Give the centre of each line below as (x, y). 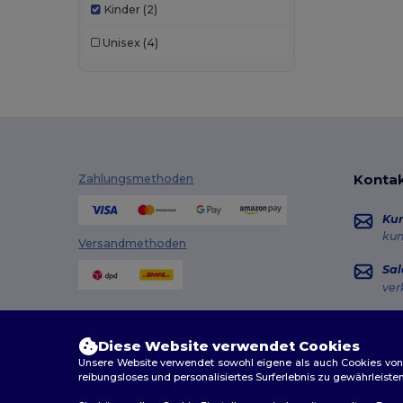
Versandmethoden (133, 244)
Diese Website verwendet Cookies (229, 346)
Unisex (121, 43)
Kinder (121, 10)
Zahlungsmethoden (136, 178)
